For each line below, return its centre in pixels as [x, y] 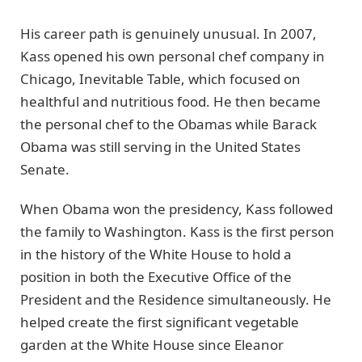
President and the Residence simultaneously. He [176, 299]
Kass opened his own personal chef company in [173, 57]
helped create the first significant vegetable [160, 322]
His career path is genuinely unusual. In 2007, [168, 34]
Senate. [45, 170]
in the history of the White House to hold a [156, 254]
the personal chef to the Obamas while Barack [168, 124]
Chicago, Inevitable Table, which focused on [160, 79]
